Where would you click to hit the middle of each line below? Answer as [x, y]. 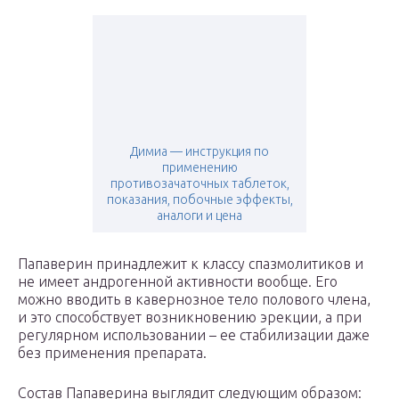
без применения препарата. [112, 353]
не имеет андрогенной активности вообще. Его [178, 282]
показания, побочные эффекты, [199, 200]
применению [199, 168]
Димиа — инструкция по [199, 152]
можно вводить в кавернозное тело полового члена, [194, 300]
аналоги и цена [199, 216]
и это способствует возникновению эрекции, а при [190, 318]
